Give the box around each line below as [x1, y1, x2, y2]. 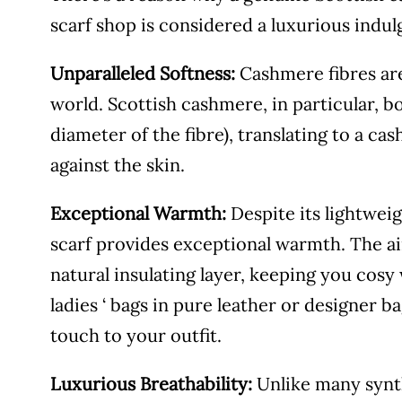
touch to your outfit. [50, 324, 222, 347]
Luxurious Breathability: [50, 372, 252, 396]
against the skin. [50, 153, 185, 177]
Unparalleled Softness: [50, 62, 235, 85]
